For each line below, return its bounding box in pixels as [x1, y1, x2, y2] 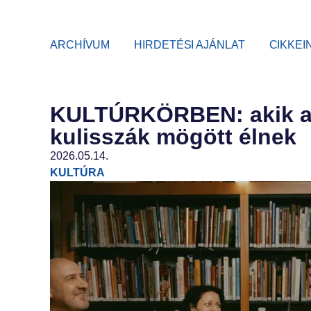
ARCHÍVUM [50, 38, 110, 51]
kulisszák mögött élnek [50, 124, 296, 150]
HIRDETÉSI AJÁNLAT [134, 38, 245, 51]
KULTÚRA [50, 167, 105, 179]
